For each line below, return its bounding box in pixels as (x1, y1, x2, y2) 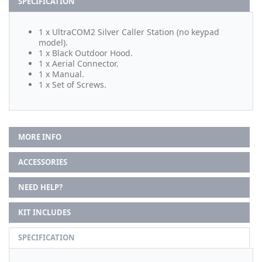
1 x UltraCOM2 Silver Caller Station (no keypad (39, 26, 219, 38)
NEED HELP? (18, 182, 63, 193)
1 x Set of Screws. (39, 79, 106, 91)
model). (39, 37, 68, 49)
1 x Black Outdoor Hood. (39, 47, 133, 59)
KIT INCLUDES (18, 207, 71, 218)
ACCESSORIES (18, 157, 67, 168)
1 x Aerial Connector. (39, 58, 119, 70)
